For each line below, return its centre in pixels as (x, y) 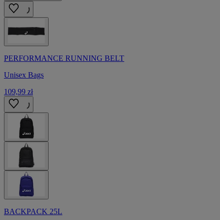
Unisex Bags (24, 75)
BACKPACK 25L (33, 211)
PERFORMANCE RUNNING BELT (64, 58)
